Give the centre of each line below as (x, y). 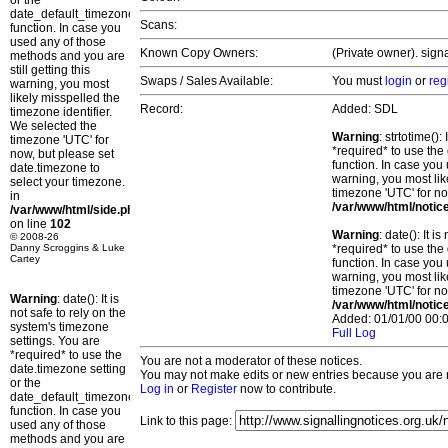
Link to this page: (187, 421)
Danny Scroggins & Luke (67, 247)
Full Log (354, 333)
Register (214, 389)
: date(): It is (88, 299)
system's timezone (59, 327)
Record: (161, 109)
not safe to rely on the (68, 313)
